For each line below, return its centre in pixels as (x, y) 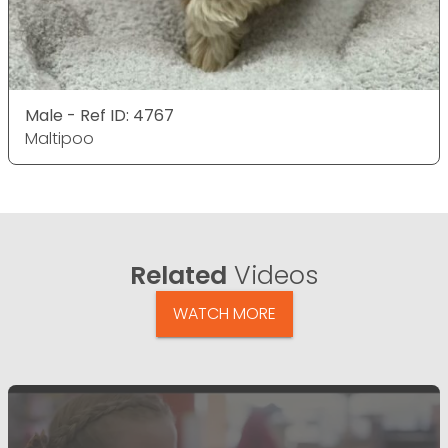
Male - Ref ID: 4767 (99, 115)
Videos (272, 275)
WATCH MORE (224, 313)
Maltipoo (59, 138)
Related (178, 275)
